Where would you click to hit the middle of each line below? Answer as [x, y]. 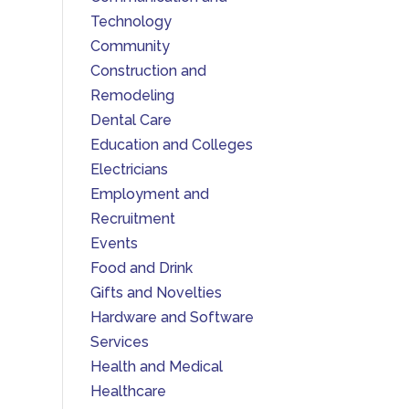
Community [130, 46]
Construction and [148, 71]
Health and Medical [156, 367]
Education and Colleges [171, 145]
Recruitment [132, 219]
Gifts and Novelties [156, 293]
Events [114, 243]
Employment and [149, 194]
